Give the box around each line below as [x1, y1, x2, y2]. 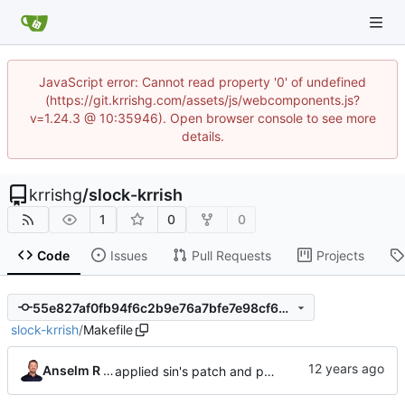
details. [181, 128, 224, 144]
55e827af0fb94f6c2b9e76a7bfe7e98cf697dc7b [278, 299, 288, 316]
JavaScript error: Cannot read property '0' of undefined [39, 74, 366, 89]
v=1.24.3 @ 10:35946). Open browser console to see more [29, 110, 376, 126]
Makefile [82, 322, 133, 338]
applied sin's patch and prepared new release [264, 363, 275, 379]
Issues [109, 247, 147, 263]
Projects [316, 247, 364, 263]
